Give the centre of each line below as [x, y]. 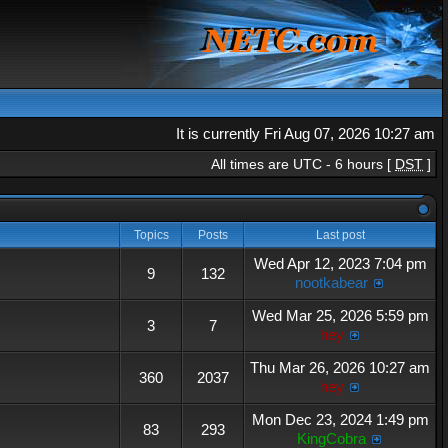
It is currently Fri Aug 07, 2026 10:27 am [305, 133]
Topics [151, 235]
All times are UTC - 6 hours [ [303, 164]
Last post [340, 235]
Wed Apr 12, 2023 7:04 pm [340, 263]
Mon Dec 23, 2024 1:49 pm [340, 419]
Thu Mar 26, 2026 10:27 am [340, 367]
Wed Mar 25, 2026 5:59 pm [340, 315]
